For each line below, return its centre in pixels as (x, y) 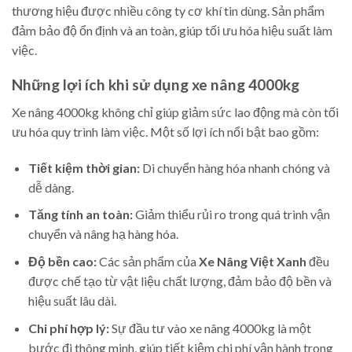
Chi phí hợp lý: (68, 328)
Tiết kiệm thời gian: (84, 167)
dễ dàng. (51, 187)
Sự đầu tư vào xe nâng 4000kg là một (210, 328)
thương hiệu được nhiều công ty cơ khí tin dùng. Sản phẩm (168, 10)
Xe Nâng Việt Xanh (252, 262)
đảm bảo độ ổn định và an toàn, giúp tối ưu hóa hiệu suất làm (172, 30)
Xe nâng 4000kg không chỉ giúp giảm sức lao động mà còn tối (175, 112)
